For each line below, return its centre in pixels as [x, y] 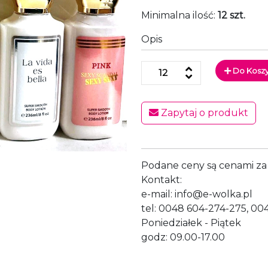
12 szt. [232, 15]
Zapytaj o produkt [203, 113]
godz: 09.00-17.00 [183, 237]
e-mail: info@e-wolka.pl [197, 194]
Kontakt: [162, 180]
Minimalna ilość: [179, 15]
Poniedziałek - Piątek [191, 223]
